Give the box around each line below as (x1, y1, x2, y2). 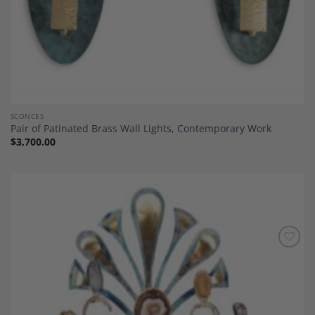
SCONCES (10, 110, 44, 121)
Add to (269, 252, 295, 263)
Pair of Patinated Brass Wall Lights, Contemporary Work (10, 122, 271, 136)
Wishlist (267, 262, 298, 273)
